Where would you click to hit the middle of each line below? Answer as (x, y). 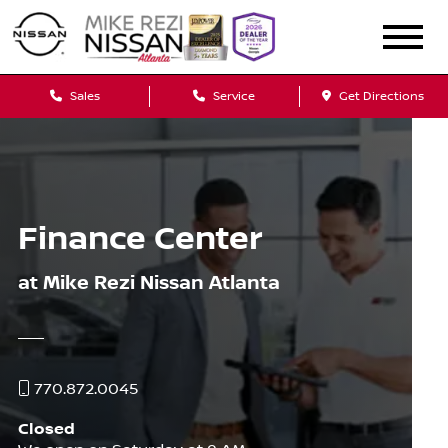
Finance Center (140, 239)
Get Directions (380, 96)
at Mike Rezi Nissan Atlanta (148, 283)
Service (232, 96)
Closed (46, 429)
